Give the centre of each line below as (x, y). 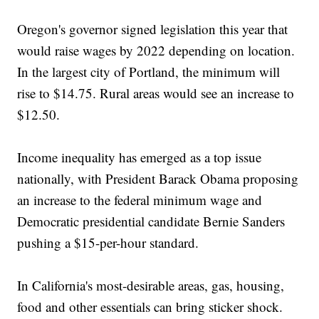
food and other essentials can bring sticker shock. (150, 307)
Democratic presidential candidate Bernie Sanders (151, 221)
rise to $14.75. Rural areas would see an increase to (156, 93)
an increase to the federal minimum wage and (140, 200)
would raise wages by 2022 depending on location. (156, 51)
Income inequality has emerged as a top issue (140, 157)
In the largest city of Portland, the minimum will (149, 72)
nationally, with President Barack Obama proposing (158, 179)
